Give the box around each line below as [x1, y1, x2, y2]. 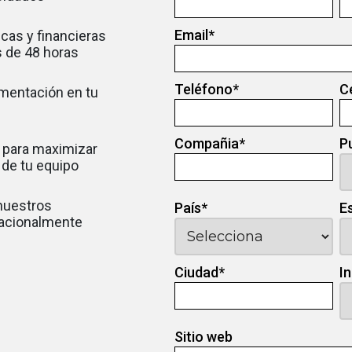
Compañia [174, 134, 240, 152]
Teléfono [174, 80, 233, 97]
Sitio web [174, 328, 233, 345]
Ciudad [174, 263, 219, 280]
